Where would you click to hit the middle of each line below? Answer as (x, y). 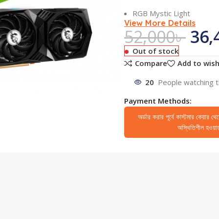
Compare (151, 63)
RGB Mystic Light (161, 13)
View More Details (160, 23)
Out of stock (155, 51)
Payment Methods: (158, 101)
